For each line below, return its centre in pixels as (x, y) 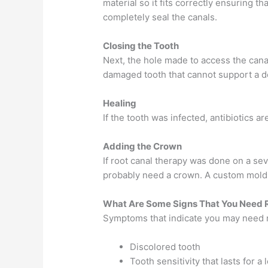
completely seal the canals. (160, 17)
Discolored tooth (165, 246)
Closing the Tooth (141, 45)
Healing (120, 103)
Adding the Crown (143, 146)
